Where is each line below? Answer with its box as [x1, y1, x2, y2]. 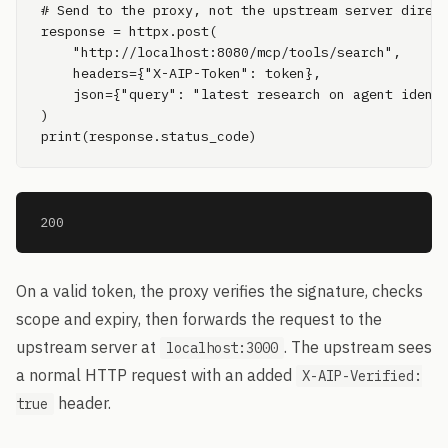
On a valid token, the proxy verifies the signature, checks [16, 281, 423, 301]
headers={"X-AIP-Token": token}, [41, 64, 321, 82]
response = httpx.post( [41, 22, 217, 40]
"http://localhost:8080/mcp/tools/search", [41, 43, 401, 61]
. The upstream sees [284, 337, 432, 357]
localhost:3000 [166, 339, 278, 357]
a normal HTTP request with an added [16, 365, 296, 385]
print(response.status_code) [41, 127, 257, 145]
